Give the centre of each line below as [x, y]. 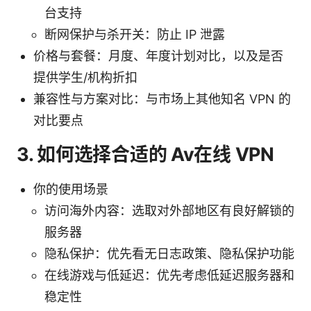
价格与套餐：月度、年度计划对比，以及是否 [158, 56]
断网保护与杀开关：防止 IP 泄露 [135, 34]
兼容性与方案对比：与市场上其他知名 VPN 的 [162, 99]
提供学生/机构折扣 [85, 77]
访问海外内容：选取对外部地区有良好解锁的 [169, 210]
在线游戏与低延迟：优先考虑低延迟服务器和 [169, 275]
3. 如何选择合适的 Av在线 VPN [145, 154]
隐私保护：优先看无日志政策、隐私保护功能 [169, 253]
